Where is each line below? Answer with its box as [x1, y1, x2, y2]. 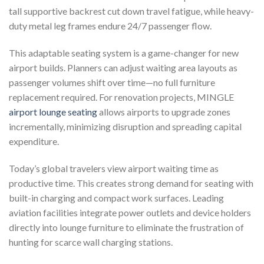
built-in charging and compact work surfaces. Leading [9, 192, 224, 203]
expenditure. [9, 136, 59, 147]
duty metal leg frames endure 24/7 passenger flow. [9, 20, 212, 32]
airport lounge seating [9, 106, 97, 118]
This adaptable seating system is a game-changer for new [9, 47, 239, 59]
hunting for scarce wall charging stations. [9, 236, 173, 247]
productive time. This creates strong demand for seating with [9, 177, 253, 189]
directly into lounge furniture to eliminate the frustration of [9, 221, 244, 233]
